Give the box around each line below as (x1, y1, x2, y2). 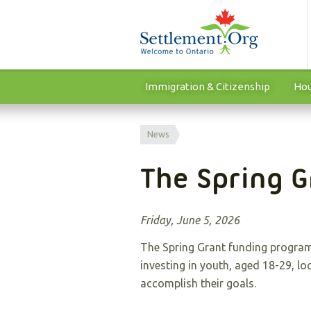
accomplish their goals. (140, 277, 259, 289)
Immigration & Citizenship (145, 81, 270, 92)
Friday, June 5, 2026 (140, 214, 239, 226)
